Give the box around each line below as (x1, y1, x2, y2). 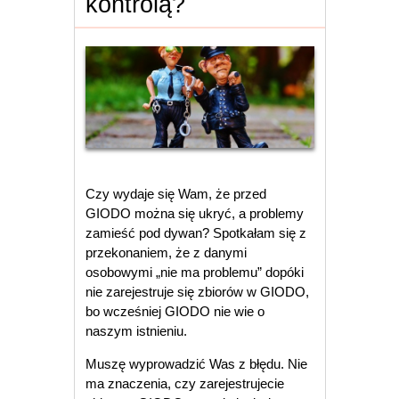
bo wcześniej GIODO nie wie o (85, 304, 265, 320)
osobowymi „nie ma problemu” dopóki (85, 265, 305, 281)
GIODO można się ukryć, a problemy (85, 206, 305, 222)
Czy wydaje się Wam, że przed (85, 186, 267, 202)
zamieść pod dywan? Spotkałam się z (85, 225, 307, 241)
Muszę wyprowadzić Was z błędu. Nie (85, 356, 308, 372)
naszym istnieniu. (85, 323, 188, 339)
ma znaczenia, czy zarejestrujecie (85, 376, 285, 392)
